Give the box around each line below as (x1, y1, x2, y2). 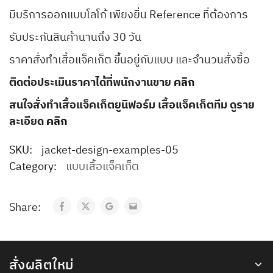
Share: (9, 199, 43, 218)
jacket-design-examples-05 (41, 141, 179, 160)
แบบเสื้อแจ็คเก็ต (66, 158, 139, 177)
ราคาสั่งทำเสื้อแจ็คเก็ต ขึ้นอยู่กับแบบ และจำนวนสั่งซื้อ (9, 51, 250, 70)
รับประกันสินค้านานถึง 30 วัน (9, 29, 141, 48)
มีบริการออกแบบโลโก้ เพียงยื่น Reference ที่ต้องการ (9, 6, 248, 25)
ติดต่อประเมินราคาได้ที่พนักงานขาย (9, 74, 174, 93)
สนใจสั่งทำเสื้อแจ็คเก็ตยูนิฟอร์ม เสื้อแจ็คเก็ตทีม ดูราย (9, 96, 255, 115)
